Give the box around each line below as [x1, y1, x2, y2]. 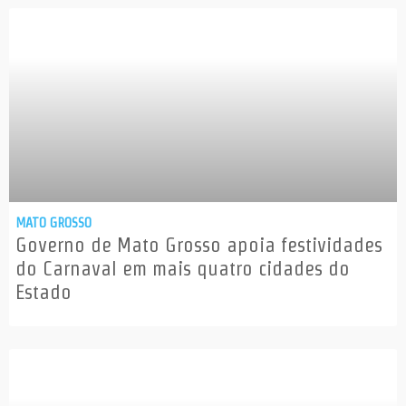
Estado [15, 281, 72, 304]
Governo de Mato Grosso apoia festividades [15, 234, 382, 256]
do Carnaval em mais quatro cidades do [15, 257, 350, 280]
